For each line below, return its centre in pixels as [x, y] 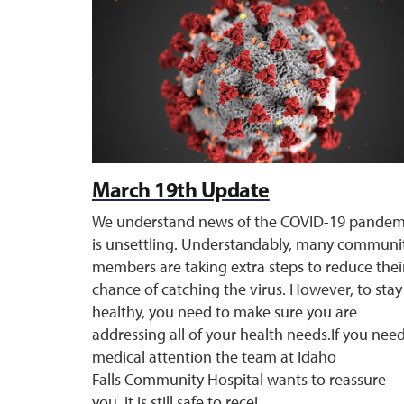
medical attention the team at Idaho [214, 357]
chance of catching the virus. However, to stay [247, 289]
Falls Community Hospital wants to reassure [239, 380]
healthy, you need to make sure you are [225, 312]
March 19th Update [181, 189]
